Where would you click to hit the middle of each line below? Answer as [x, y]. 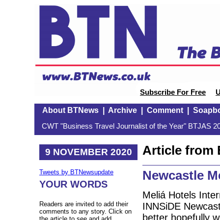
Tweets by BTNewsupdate [76, 172]
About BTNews [70, 110]
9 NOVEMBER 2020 [88, 152]
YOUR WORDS [73, 184]
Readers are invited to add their [84, 204]
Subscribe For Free [173, 92]
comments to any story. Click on [85, 212]
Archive [122, 110]
